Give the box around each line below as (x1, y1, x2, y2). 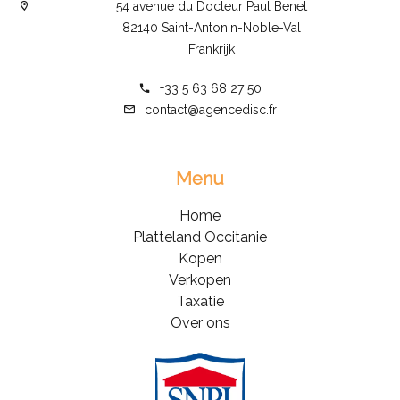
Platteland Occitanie (133, 228, 267, 246)
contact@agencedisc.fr (145, 102, 277, 117)
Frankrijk (187, 41, 235, 56)
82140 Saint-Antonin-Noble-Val (121, 20, 301, 35)
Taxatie (176, 292, 224, 310)
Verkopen (169, 271, 231, 288)
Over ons (170, 313, 230, 331)
